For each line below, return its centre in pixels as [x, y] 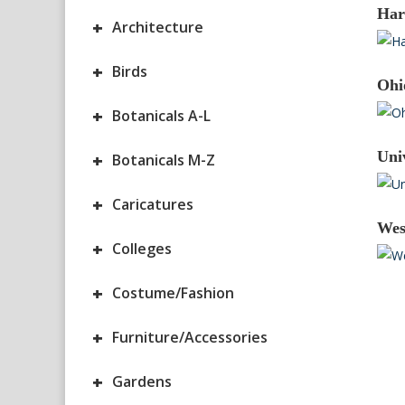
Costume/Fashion [173, 293]
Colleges [142, 249]
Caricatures [153, 205]
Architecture [158, 28]
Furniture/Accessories [190, 338]
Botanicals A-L [161, 116]
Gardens [142, 382]
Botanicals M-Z [164, 160]
